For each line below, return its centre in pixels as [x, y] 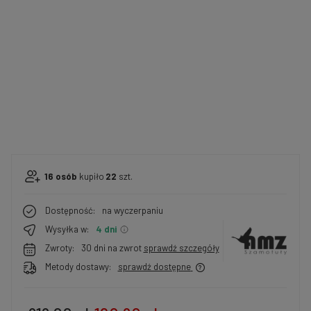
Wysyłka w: [67, 229]
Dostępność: [70, 210]
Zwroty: [60, 248]
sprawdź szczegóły [181, 248]
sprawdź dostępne [154, 267]
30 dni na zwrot [112, 248]
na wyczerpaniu [132, 210]
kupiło [91, 176]
